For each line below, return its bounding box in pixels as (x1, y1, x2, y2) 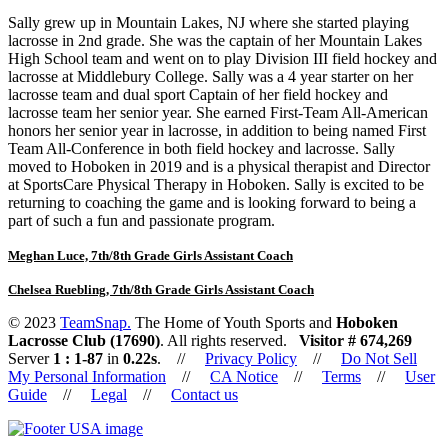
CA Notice (210, 367, 278, 385)
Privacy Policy (205, 349, 297, 367)
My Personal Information (8, 367, 166, 385)
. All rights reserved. (160, 331, 299, 349)
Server (8, 349, 49, 367)
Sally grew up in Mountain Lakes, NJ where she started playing (8, 13, 409, 31)
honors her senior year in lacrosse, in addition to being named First (8, 121, 426, 139)
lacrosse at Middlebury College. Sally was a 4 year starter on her (8, 67, 413, 85)
